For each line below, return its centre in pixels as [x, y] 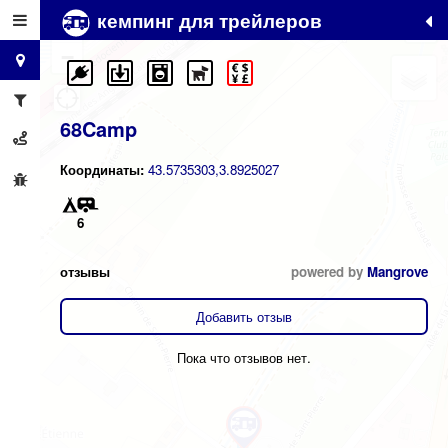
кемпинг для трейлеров [207, 20]
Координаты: [104, 169]
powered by [329, 271]
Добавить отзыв [244, 316]
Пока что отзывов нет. [244, 357]
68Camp [98, 128]
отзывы [85, 271]
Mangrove [397, 271]
